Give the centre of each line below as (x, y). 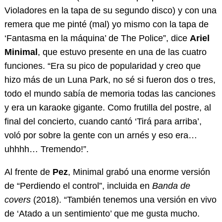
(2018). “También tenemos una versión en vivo (123, 200)
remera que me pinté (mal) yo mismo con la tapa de (106, 25)
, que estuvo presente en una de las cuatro (122, 52)
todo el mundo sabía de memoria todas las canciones (110, 94)
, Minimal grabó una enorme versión (139, 172)
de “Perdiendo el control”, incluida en (78, 186)
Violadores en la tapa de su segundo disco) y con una (110, 11)
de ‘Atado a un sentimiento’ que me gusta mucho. (102, 214)
